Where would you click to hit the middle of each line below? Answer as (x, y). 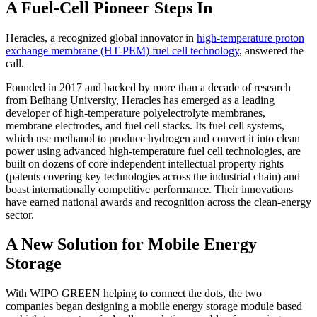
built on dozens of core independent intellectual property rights (145, 163)
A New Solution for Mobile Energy (131, 244)
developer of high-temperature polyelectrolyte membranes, (136, 113)
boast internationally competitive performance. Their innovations (149, 189)
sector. (20, 214)
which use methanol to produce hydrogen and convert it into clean (153, 138)
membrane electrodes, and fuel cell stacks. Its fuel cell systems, (145, 125)
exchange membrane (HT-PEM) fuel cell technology (122, 50)
